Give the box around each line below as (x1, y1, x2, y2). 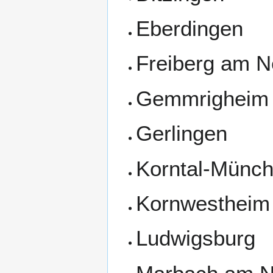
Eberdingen (136, 16, 244, 40)
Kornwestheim (136, 191, 271, 215)
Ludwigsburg (136, 226, 256, 250)
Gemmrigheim (136, 86, 269, 110)
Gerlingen (136, 121, 228, 146)
